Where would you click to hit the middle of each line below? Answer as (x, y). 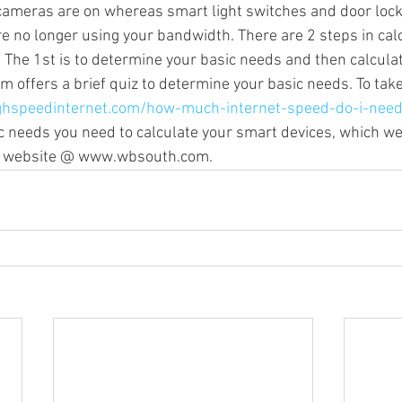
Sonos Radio (38, 61)
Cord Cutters (276, 61)
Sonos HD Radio (157, 61)
